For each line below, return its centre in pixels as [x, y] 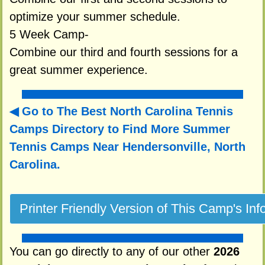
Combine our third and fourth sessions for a [123, 52]
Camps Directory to [66, 129]
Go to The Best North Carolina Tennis [127, 112]
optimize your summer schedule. [95, 16]
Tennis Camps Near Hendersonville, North [127, 147]
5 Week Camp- [49, 34]
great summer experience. [78, 70]
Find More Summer [176, 129]
